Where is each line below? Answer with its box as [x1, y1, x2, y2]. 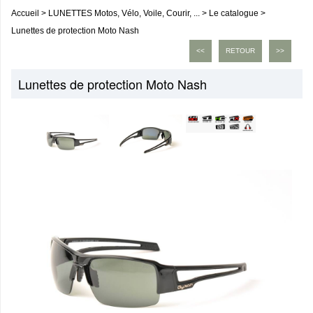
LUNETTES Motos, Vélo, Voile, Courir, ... [48, 8, 200, 18]
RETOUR [226, 47, 256, 54]
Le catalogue [209, 8, 259, 18]
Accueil [11, 8, 39, 18]
